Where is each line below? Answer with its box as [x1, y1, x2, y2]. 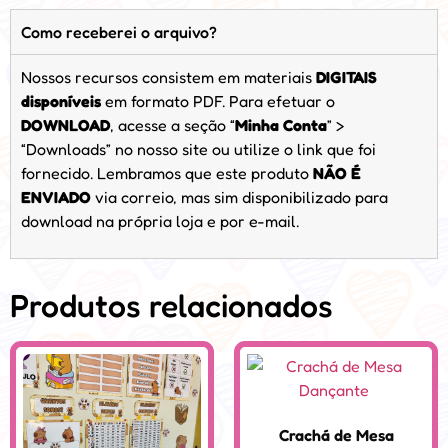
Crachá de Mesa [278, 424, 394, 445]
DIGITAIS [316, 67, 377, 88]
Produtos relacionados [10, 285, 333, 325]
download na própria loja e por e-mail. [21, 211, 299, 232]
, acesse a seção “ [110, 115, 235, 136]
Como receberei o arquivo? [21, 22, 217, 43]
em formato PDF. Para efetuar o [101, 91, 335, 112]
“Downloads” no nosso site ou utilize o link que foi [21, 139, 376, 160]
